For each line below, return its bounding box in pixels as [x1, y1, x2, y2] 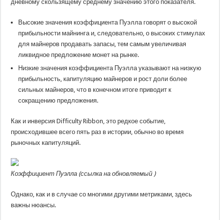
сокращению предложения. [18, 97, 99, 104]
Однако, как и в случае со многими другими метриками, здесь [11, 191, 192, 198]
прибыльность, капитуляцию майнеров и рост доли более [18, 75, 188, 82]
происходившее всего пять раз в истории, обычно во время [11, 128, 184, 136]
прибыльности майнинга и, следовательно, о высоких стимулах [18, 29, 206, 37]
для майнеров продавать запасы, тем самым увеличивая [18, 40, 187, 48]
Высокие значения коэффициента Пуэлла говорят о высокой [18, 19, 197, 26]
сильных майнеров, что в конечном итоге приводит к [18, 86, 172, 93]
